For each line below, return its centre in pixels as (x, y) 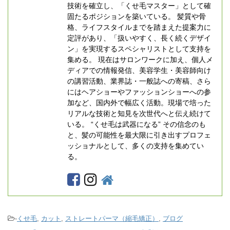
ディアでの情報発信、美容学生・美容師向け (139, 71)
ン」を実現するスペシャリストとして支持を (139, 49)
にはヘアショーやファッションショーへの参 (139, 92)
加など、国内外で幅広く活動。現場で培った (139, 103)
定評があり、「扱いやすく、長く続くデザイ (139, 38)
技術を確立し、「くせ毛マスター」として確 (139, 6)
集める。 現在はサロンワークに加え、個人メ (140, 60)
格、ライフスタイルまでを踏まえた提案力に (139, 27)
